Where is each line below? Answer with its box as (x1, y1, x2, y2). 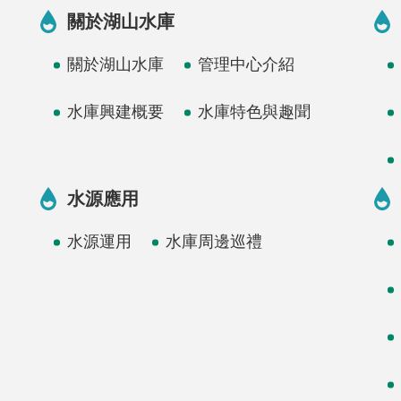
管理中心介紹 (198, 55, 294, 74)
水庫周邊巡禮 (166, 233, 262, 252)
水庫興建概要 (67, 103, 164, 122)
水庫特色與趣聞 (198, 103, 311, 122)
